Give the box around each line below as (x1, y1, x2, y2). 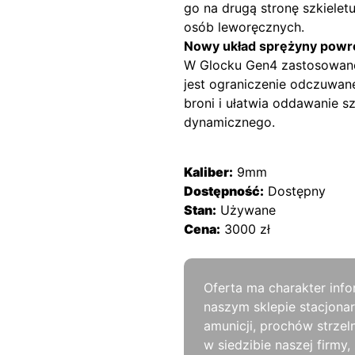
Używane (220, 202, 276, 218)
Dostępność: (184, 183, 264, 199)
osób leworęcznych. (184, 19, 304, 35)
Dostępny (268, 183, 326, 199)
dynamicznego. (184, 114, 275, 130)
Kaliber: (184, 164, 233, 180)
